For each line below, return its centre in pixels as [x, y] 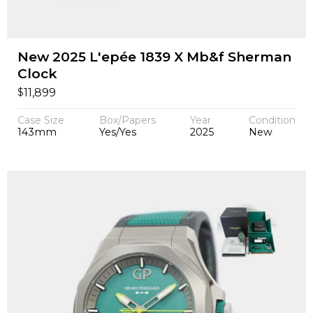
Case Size [41, 121]
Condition [272, 121]
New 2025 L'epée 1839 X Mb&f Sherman [154, 57]
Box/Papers [127, 121]
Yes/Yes [117, 132]
